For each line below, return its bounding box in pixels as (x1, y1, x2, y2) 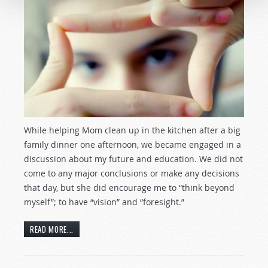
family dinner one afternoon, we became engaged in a (24, 139, 241, 151)
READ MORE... (30, 223, 74, 236)
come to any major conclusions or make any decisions (24, 167, 239, 179)
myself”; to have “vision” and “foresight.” (24, 196, 184, 208)
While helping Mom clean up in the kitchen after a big (24, 124, 240, 136)
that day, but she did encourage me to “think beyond (24, 182, 234, 194)
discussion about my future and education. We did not (24, 153, 243, 165)
